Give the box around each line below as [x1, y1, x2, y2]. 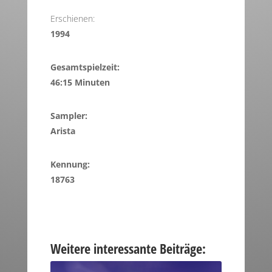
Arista [50, 125, 75, 137]
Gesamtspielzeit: [50, 61, 120, 73]
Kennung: [50, 158, 90, 171]
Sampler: [50, 110, 87, 122]
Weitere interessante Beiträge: [50, 239, 206, 258]
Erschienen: [50, 13, 95, 25]
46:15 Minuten [50, 76, 110, 89]
